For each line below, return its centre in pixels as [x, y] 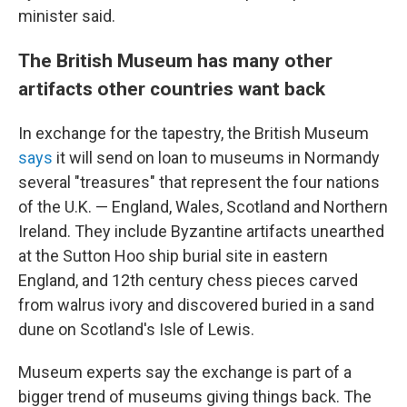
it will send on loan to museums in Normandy [216, 158]
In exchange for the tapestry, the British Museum [194, 133]
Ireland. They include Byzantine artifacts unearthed [201, 231]
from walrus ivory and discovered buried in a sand [196, 305]
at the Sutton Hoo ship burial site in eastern [173, 256]
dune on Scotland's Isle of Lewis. [136, 329]
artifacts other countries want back [172, 89]
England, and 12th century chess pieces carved [188, 280]
